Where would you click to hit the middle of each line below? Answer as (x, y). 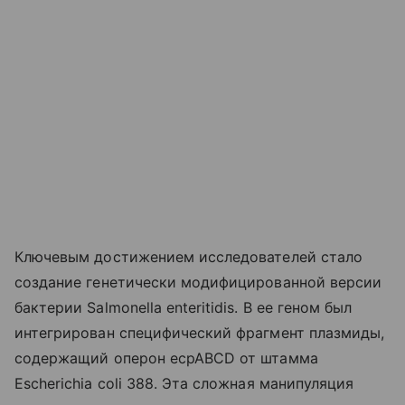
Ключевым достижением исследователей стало (188, 257)
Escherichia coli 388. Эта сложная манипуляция (184, 384)
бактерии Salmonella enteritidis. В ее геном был (184, 308)
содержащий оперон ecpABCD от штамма (166, 358)
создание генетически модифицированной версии (198, 283)
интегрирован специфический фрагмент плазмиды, (200, 333)
